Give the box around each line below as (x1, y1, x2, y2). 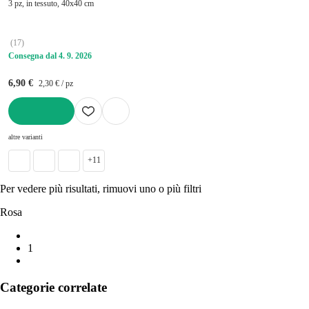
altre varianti (8, 132, 43, 141)
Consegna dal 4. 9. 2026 (8, 50, 92, 61)
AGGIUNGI (8, 124, 52, 134)
